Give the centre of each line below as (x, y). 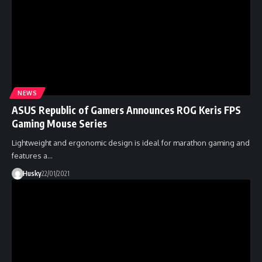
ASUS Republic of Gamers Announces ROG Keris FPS (126, 110)
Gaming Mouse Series (59, 123)
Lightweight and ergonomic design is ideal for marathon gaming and (131, 142)
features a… (32, 155)
